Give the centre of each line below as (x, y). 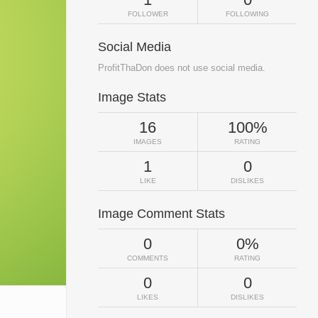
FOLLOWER (148, 14)
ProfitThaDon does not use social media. (182, 68)
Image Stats (132, 97)
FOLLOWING (247, 14)
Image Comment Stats (161, 214)
